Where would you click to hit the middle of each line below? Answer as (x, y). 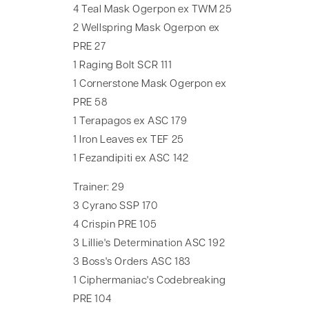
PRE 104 (92, 300)
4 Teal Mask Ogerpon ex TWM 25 (153, 10)
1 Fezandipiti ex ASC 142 (131, 159)
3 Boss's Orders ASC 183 (132, 263)
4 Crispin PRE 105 (115, 226)
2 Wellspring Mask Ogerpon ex (147, 29)
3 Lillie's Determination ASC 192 (149, 244)
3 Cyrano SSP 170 (116, 207)
